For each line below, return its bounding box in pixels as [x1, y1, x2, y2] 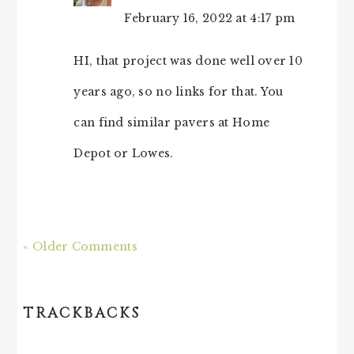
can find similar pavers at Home [73, 115, 270, 130]
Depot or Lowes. [73, 146, 174, 161]
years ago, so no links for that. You [73, 85, 284, 100]
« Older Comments [23, 239, 137, 254]
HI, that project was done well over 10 [73, 54, 303, 69]
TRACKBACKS [23, 303, 141, 324]
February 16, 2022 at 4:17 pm [124, 11, 296, 26]
